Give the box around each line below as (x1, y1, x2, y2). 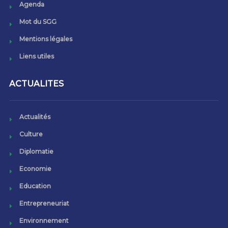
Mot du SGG (19, 18, 56, 26)
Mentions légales (19, 35, 72, 43)
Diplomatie (19, 148, 53, 156)
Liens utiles (19, 52, 54, 61)
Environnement (19, 217, 69, 225)
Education (19, 182, 51, 190)
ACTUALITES (9, 79, 64, 89)
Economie (19, 165, 51, 173)
